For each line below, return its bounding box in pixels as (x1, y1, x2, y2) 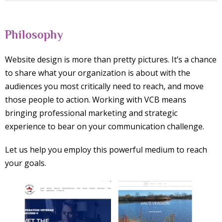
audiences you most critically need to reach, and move (5, 81, 204, 92)
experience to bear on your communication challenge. (5, 121, 204, 132)
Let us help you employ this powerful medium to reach (5, 144, 207, 156)
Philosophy (5, 28, 63, 42)
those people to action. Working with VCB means (5, 94, 186, 106)
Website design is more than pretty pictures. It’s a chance (5, 54, 217, 65)
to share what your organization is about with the (5, 67, 190, 79)
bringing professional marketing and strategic (5, 108, 177, 119)
